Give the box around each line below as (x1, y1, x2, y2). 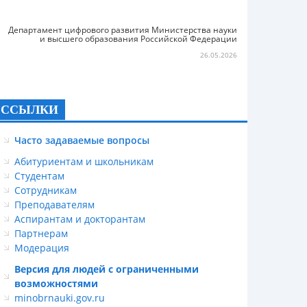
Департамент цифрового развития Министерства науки (8, 24, 237, 36)
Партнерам (14, 227, 68, 240)
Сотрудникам (14, 184, 77, 197)
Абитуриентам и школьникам (14, 155, 153, 168)
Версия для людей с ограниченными (14, 262, 199, 275)
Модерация (14, 241, 69, 254)
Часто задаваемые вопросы (14, 134, 149, 147)
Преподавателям (14, 198, 95, 211)
